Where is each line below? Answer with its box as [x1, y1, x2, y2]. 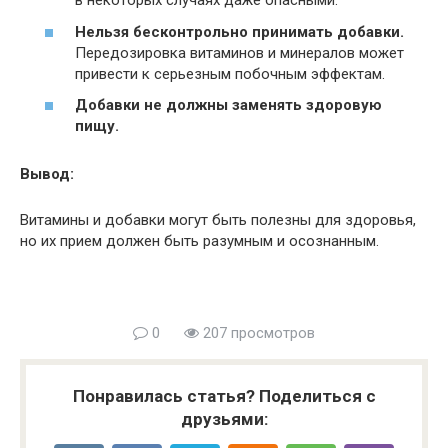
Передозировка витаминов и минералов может [75, 43, 404, 62]
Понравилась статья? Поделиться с [72, 386, 376, 406]
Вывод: [20, 165, 74, 183]
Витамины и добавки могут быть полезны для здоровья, [20, 211, 416, 229]
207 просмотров [199, 324, 315, 342]
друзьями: [180, 409, 268, 429]
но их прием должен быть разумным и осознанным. [20, 232, 379, 250]
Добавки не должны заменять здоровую [75, 96, 382, 114]
